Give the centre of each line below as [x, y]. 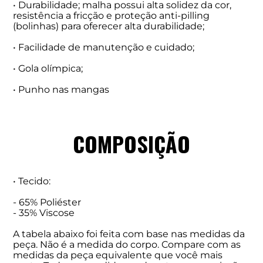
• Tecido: [32, 181]
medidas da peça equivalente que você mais [118, 255]
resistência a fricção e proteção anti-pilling [112, 15]
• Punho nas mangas [61, 89]
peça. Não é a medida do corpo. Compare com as [127, 244]
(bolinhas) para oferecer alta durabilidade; [109, 26]
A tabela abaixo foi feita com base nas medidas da [129, 234]
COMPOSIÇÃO [131, 143]
